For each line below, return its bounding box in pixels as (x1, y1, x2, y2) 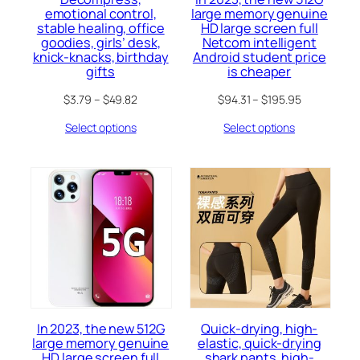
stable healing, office (36, 19, 165, 38)
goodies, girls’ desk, (40, 34, 161, 52)
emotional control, (44, 5, 157, 23)
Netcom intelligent (202, 34, 317, 52)
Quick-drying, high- (201, 320, 318, 338)
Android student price (192, 48, 326, 67)
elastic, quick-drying (197, 334, 321, 353)
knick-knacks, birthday (32, 48, 169, 67)
